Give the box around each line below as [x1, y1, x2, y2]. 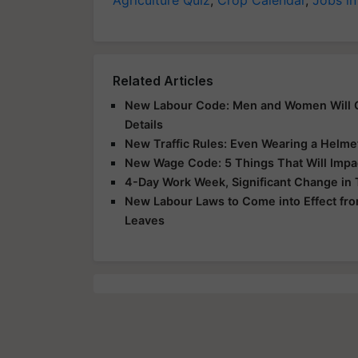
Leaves [125, 213, 165, 227]
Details [125, 117, 163, 131]
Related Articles [113, 72, 213, 89]
